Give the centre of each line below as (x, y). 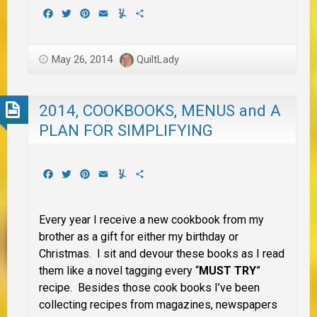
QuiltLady (158, 59)
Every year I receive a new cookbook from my (151, 220)
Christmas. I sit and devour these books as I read (162, 254)
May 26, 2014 (82, 59)
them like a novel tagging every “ (119, 271)
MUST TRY (227, 271)
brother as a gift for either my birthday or (139, 237)
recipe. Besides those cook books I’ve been (149, 288)
